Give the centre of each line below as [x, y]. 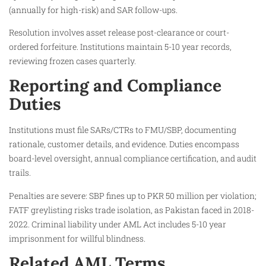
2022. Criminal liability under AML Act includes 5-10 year [118, 224]
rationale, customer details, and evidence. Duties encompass [124, 144]
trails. [20, 173]
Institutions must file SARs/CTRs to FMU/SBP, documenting [123, 130]
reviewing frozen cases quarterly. [72, 61]
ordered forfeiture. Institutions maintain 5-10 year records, [120, 47]
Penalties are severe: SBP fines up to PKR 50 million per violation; [133, 195]
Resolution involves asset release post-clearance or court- [119, 33]
